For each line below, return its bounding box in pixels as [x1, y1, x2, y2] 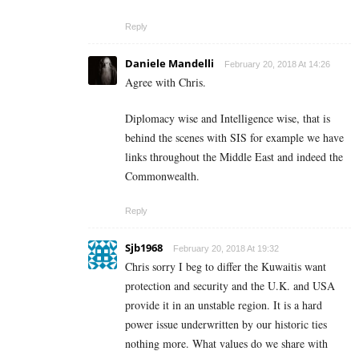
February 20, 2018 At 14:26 [224, 59, 330, 70]
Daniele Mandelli [125, 56, 214, 71]
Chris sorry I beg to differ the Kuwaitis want [125, 259, 326, 275]
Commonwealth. [125, 168, 200, 184]
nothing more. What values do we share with [125, 336, 328, 352]
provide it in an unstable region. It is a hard [125, 297, 322, 313]
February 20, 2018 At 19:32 [173, 244, 279, 254]
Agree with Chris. [125, 75, 206, 91]
